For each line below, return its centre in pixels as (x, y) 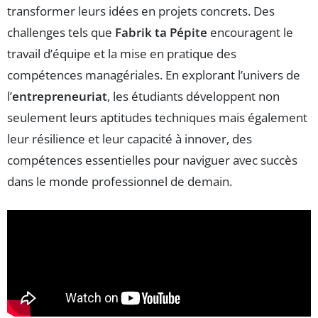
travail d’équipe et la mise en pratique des (122, 54)
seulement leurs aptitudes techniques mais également (157, 117)
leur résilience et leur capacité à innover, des (130, 139)
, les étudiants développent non (193, 96)
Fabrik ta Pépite (161, 32)
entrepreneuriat (60, 96)
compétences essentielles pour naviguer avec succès (152, 160)
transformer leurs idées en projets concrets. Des (141, 11)
